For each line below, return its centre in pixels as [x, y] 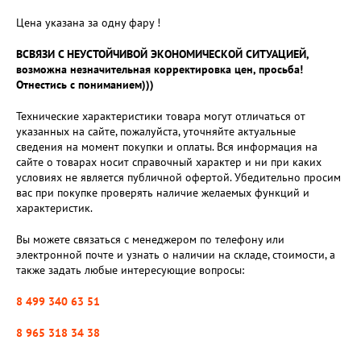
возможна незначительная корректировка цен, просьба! [160, 69]
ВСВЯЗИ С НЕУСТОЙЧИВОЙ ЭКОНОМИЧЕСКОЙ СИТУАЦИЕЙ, [162, 54]
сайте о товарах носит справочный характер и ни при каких [169, 162]
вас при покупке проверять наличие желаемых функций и [163, 193]
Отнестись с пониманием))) [85, 85]
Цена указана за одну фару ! [88, 23]
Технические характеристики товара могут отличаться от [161, 116]
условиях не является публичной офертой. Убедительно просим [178, 177]
